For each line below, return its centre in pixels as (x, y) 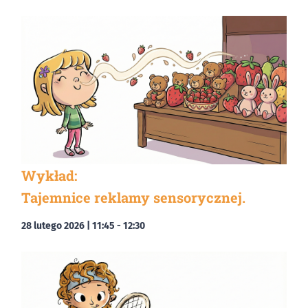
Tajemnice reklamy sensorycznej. (133, 197)
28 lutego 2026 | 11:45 (68, 225)
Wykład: (49, 175)
